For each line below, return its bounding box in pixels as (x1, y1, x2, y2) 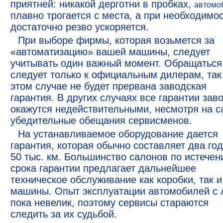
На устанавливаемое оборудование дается (18, 128, 218, 139)
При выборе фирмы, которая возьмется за (18, 35, 215, 46)
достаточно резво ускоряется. (10, 21, 149, 32)
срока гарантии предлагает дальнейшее (10, 163, 196, 174)
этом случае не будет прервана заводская (10, 81, 207, 92)
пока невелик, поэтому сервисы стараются (10, 197, 209, 208)
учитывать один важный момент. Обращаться (10, 58, 222, 69)
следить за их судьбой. (10, 209, 117, 220)
